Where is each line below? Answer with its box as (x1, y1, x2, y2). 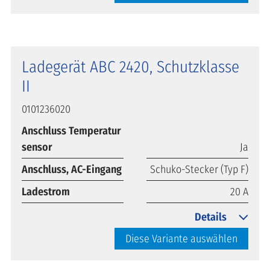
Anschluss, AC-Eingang (22, 162, 122, 176)
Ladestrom (22, 184, 70, 198)
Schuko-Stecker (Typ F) (150, 162, 248, 176)
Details (195, 210, 227, 224)
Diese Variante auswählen (125, 231, 237, 245)
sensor (22, 140, 52, 154)
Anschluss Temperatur (22, 124, 121, 137)
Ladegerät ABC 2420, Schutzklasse (22, 57, 239, 77)
